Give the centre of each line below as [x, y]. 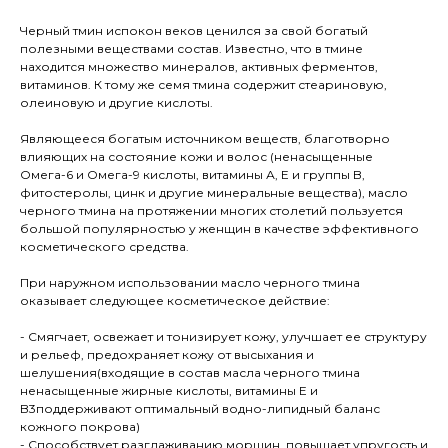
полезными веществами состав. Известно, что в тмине [191, 49]
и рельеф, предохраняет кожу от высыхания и [167, 355]
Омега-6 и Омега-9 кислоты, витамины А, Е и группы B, [192, 175]
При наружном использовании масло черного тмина [190, 283]
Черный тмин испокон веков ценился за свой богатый [194, 31]
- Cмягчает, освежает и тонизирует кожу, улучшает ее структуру [223, 337]
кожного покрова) [80, 427]
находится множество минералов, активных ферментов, [199, 67]
